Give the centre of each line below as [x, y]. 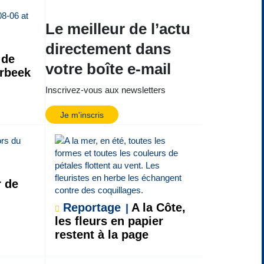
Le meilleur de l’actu [118, 29]
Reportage [92, 207]
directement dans [108, 49]
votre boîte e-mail [108, 69]
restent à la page [101, 234]
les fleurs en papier [109, 221]
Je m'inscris [82, 115]
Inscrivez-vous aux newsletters [105, 90]
